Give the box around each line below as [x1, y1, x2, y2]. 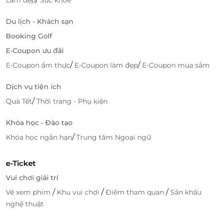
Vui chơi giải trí [6, 173, 58, 182]
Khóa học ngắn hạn [6, 132, 72, 142]
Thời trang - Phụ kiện [36, 96, 108, 106]
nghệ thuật [6, 199, 44, 208]
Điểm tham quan [106, 187, 166, 197]
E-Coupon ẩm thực [6, 60, 70, 70]
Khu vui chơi [57, 187, 101, 197]
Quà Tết [6, 96, 32, 106]
